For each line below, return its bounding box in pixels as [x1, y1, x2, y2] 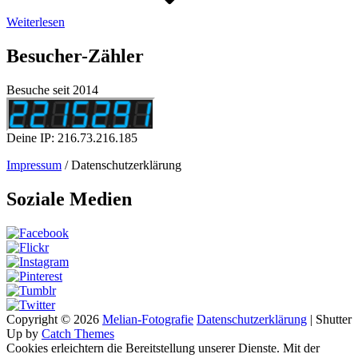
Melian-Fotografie [102, 312, 193, 327]
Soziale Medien [6, 189, 132, 210]
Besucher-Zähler [6, 46, 144, 67]
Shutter [316, 312, 352, 327]
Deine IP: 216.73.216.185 [6, 131, 137, 145]
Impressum [6, 158, 62, 173]
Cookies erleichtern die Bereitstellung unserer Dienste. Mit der [6, 341, 320, 356]
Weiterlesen [6, 15, 65, 30]
